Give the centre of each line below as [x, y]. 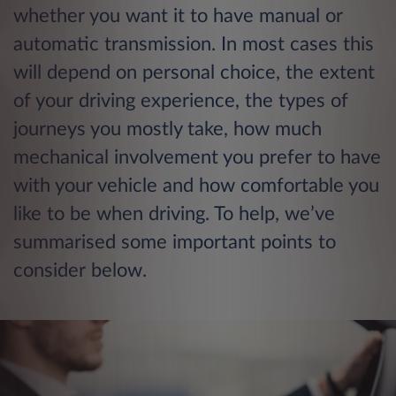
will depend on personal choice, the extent [194, 73]
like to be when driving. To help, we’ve [174, 214]
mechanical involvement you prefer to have [197, 158]
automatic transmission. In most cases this [194, 45]
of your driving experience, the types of [181, 101]
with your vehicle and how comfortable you [196, 186]
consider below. [80, 271]
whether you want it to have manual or [178, 16]
